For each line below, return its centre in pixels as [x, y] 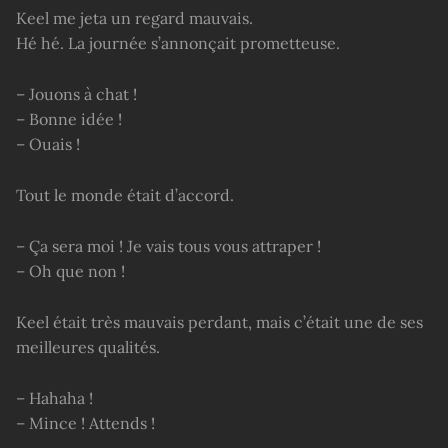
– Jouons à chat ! [76, 93]
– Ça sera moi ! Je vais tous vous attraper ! [168, 245]
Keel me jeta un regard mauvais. [134, 18]
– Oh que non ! [70, 270]
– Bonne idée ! [69, 118]
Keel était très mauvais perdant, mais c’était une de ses [219, 321]
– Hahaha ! [54, 397]
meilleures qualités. [88, 346]
